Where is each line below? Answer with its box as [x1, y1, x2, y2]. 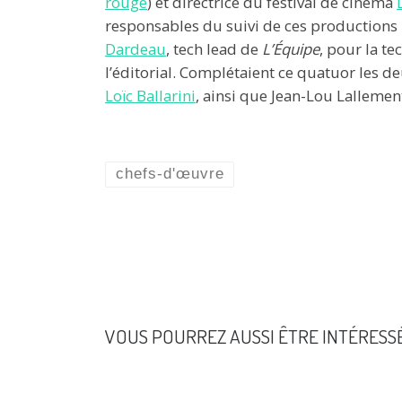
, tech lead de [166, 38, 262, 59]
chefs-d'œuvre [115, 165, 224, 183]
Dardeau [105, 38, 166, 59]
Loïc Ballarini [105, 84, 196, 106]
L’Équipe [262, 38, 319, 59]
